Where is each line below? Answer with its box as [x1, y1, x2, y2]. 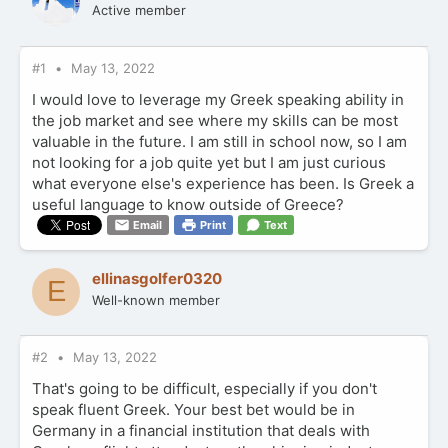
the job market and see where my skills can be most [32, 110, 398, 130]
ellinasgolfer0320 [92, 268, 222, 288]
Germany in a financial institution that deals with [32, 421, 370, 440]
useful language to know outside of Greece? [32, 194, 344, 214]
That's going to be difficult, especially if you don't [32, 379, 377, 398]
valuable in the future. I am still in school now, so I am [32, 131, 407, 151]
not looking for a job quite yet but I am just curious [32, 152, 386, 172]
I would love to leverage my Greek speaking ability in [32, 89, 404, 109]
